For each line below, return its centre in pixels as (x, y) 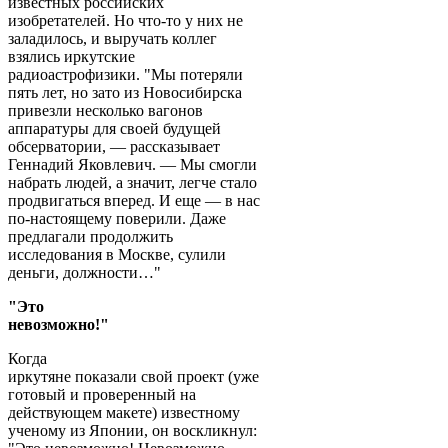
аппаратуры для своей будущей (114, 128)
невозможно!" (58, 324)
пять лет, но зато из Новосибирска (125, 92)
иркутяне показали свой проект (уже (133, 376)
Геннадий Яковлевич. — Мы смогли (132, 164)
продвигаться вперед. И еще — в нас (134, 200)
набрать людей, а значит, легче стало (132, 182)
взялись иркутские (71, 56)
